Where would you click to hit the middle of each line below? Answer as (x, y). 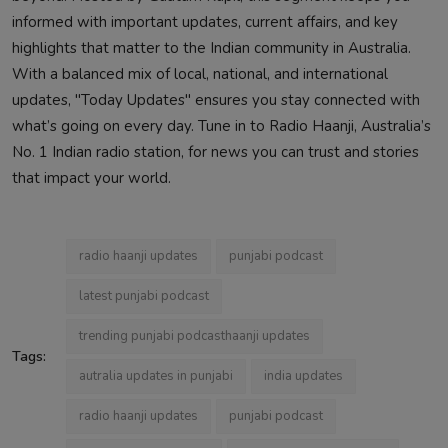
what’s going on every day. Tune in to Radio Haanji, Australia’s (221, 125)
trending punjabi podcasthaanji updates (194, 335)
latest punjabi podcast (144, 295)
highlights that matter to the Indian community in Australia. (211, 47)
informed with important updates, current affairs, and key (205, 21)
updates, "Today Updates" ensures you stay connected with (216, 99)
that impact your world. (91, 177)
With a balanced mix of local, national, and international (200, 73)
